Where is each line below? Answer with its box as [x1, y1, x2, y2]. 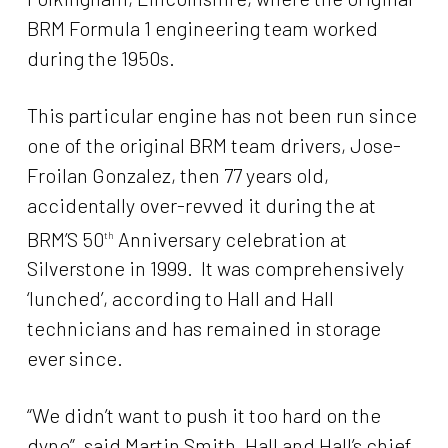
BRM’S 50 [26, 226, 104, 251]
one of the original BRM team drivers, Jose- [26, 132, 401, 157]
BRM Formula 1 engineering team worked [26, 15, 378, 40]
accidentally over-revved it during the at [26, 192, 376, 217]
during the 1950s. [26, 45, 175, 70]
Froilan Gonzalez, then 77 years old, [26, 162, 329, 187]
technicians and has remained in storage [26, 316, 381, 341]
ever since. [26, 346, 123, 371]
